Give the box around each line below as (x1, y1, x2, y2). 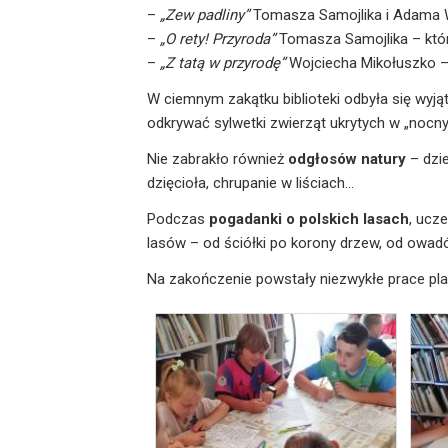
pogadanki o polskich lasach (209, 209, 409, 228)
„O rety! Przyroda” (160, 29, 275, 48)
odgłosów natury (288, 149, 406, 168)
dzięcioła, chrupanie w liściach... (147, 173, 354, 192)
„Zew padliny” (160, 5, 249, 24)
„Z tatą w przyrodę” (160, 53, 285, 72)
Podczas (147, 209, 209, 228)
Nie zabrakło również (147, 149, 288, 168)
